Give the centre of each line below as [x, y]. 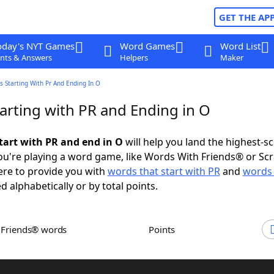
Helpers [134, 57]
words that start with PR [164, 171]
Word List [240, 46]
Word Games [147, 46]
